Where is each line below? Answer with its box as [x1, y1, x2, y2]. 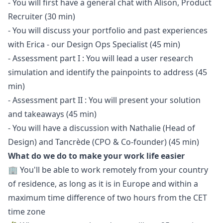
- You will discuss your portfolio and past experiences [8, 25, 208, 36]
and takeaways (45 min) [8, 109, 97, 119]
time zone [8, 206, 45, 217]
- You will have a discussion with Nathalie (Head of [8, 122, 195, 133]
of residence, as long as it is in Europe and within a [8, 178, 198, 189]
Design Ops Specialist [67, 39, 148, 50]
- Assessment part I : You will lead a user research [8, 53, 193, 64]
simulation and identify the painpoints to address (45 [8, 67, 207, 78]
